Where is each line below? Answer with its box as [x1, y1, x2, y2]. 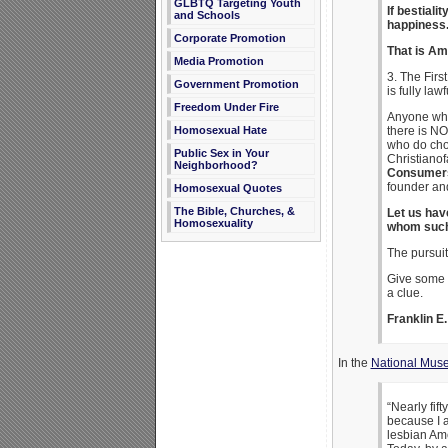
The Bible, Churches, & [173, 205, 295, 217]
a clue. [386, 285, 423, 300]
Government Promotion [173, 78, 299, 90]
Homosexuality [173, 217, 253, 229]
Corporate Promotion [173, 32, 286, 44]
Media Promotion [173, 55, 264, 67]
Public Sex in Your [173, 147, 269, 159]
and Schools [173, 9, 240, 21]
